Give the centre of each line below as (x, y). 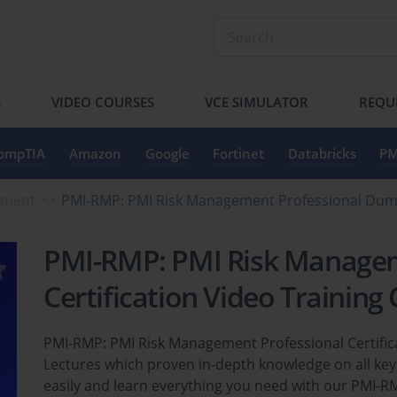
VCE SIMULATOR (256, 101)
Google (167, 153)
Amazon (95, 153)
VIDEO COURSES (103, 101)
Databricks (322, 153)
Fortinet (239, 153)
